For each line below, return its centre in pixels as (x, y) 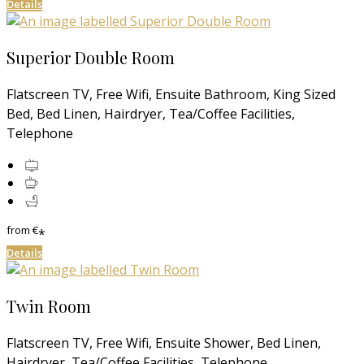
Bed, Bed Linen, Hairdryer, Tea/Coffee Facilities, (151, 113)
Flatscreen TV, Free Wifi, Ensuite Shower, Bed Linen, (164, 342)
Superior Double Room (91, 57)
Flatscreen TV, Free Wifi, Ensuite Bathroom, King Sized (171, 94)
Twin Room (49, 305)
